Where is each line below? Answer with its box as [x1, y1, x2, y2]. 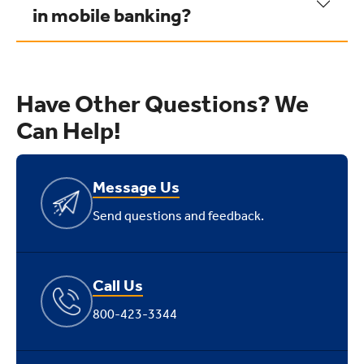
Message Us [93, 177, 180, 197]
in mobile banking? [32, 4, 192, 27]
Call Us [93, 275, 143, 295]
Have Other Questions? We [16, 89, 309, 119]
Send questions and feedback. [93, 208, 264, 223]
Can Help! [16, 116, 121, 145]
